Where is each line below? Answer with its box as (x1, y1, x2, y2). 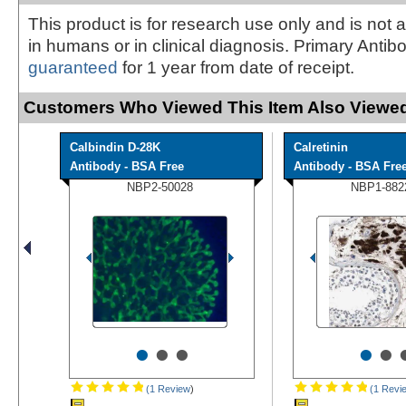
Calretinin (294, 140, 348, 154)
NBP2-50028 (127, 179, 193, 194)
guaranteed (28, 57, 118, 77)
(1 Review (143, 382, 190, 394)
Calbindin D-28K (70, 140, 160, 154)
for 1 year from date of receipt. (118, 57, 354, 77)
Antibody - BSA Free (70, 159, 184, 173)
